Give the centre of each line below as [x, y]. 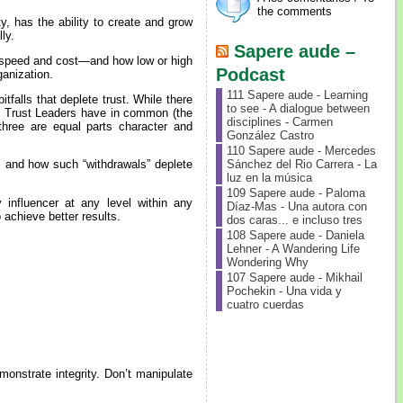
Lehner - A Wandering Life [293, 249]
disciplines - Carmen [279, 122]
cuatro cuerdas [265, 304]
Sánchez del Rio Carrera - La [301, 164]
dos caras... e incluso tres [294, 220]
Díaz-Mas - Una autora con [296, 206]
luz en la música [269, 178]
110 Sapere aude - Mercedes [301, 151]
